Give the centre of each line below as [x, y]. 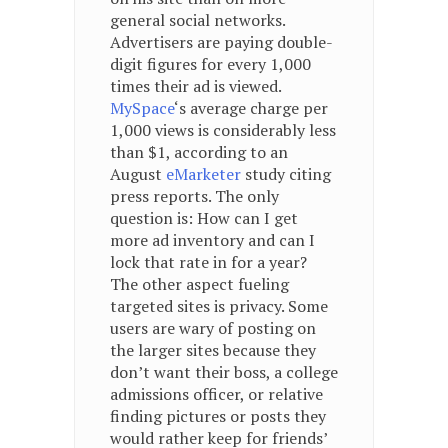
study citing [288, 174]
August [138, 174]
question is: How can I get [204, 218]
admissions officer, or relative [216, 394]
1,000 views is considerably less [223, 130]
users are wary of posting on [213, 328]
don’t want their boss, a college [224, 372]
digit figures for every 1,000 [210, 64]
